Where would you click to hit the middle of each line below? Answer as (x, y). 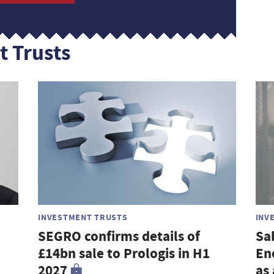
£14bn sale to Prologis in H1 (124, 254)
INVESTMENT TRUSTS (83, 217)
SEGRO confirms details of (119, 237)
